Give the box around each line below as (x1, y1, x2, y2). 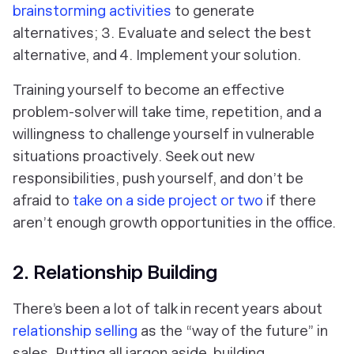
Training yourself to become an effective (13, 81, 284, 98)
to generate (171, 2, 254, 19)
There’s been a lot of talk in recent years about (13, 300, 322, 317)
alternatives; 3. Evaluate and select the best (13, 24, 311, 41)
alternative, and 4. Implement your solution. (13, 47, 301, 63)
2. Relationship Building (13, 261, 217, 284)
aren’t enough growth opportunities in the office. (13, 214, 336, 231)
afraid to (13, 192, 73, 209)
